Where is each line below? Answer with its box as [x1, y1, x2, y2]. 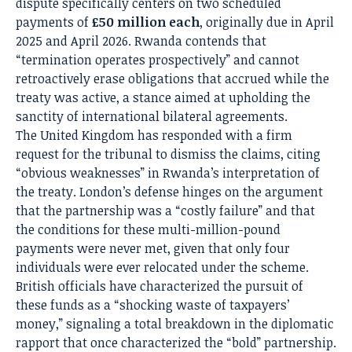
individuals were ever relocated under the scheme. [16, 258, 309, 277]
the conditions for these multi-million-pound [16, 221, 280, 239]
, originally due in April [200, 13, 334, 31]
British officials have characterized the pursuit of [16, 277, 303, 295]
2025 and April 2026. [16, 32, 131, 50]
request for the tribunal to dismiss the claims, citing [16, 145, 321, 163]
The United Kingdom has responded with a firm [16, 126, 292, 145]
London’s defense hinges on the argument [79, 183, 323, 201]
